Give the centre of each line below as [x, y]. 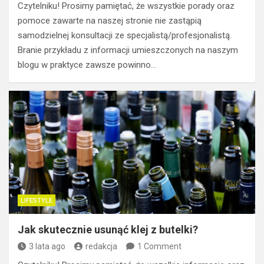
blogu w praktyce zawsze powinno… [87, 65]
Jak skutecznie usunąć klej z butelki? [108, 229]
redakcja [101, 246]
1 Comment [159, 246]
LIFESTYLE [37, 200]
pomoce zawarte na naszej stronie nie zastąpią [110, 20]
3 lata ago [47, 246]
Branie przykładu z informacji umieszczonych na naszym [128, 50]
